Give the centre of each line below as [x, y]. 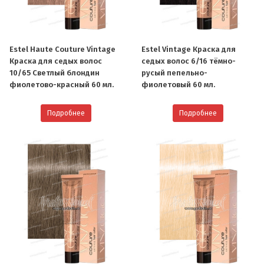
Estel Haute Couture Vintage [62, 49]
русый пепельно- [174, 72]
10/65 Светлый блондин [55, 72]
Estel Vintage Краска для [189, 49]
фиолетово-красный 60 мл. [62, 84]
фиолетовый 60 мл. [178, 84]
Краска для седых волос [56, 61]
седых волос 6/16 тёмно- [189, 61]
